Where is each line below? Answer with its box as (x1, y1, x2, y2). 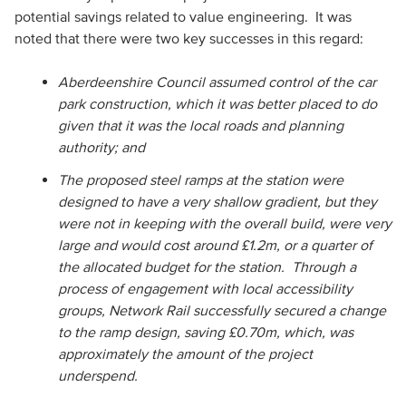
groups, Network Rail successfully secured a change (57, 302, 386, 318)
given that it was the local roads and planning (57, 117, 343, 133)
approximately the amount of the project (57, 345, 313, 362)
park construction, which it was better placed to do (57, 95, 377, 111)
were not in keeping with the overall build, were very (57, 215, 391, 231)
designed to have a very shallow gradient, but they (57, 193, 377, 209)
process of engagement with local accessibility (57, 280, 353, 296)
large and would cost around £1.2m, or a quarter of (57, 237, 372, 253)
